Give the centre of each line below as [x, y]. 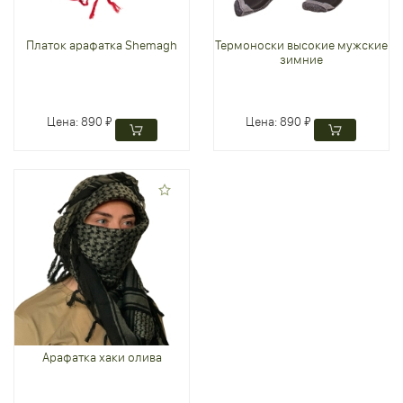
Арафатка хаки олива [102, 358]
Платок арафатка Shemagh [102, 45]
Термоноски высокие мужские [301, 45]
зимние [301, 60]
